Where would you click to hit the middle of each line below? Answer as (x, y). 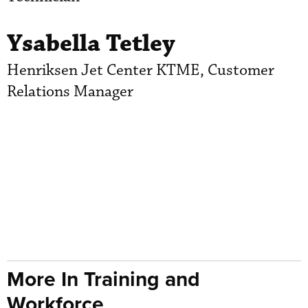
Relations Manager (70, 91)
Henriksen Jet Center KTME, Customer (141, 70)
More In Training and (103, 278)
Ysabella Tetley (91, 43)
